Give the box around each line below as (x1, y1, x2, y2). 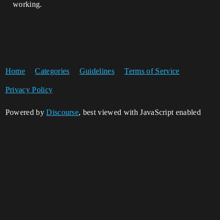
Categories (35, 66, 70, 75)
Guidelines (79, 66, 115, 75)
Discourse (46, 108, 79, 116)
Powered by (5, 108, 47, 116)
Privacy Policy (5, 85, 53, 94)
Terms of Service (124, 66, 180, 75)
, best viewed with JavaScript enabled (79, 108, 201, 116)
